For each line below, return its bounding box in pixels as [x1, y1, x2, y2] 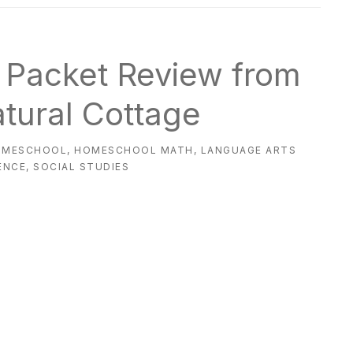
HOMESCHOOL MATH [74, 144, 194, 156]
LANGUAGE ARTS [200, 144, 297, 156]
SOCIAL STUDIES [33, 161, 130, 173]
